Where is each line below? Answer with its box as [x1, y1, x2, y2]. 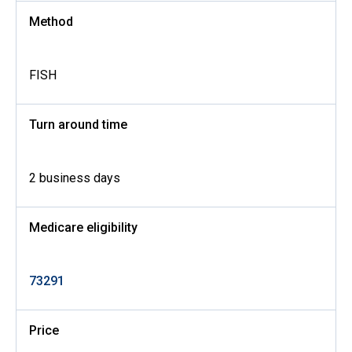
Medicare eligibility [29, 220, 137, 235]
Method [29, 14, 73, 29]
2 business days [29, 170, 120, 185]
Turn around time [29, 117, 127, 132]
